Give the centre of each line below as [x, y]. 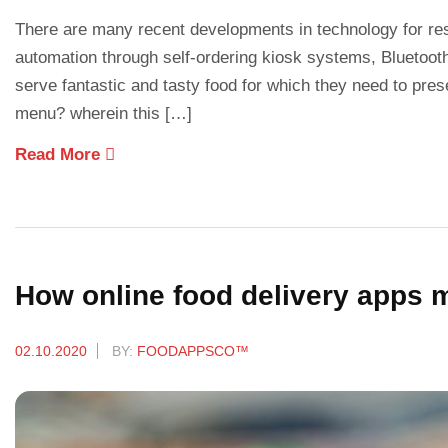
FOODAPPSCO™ [193, 350]
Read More [60, 154]
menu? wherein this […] [103, 113]
